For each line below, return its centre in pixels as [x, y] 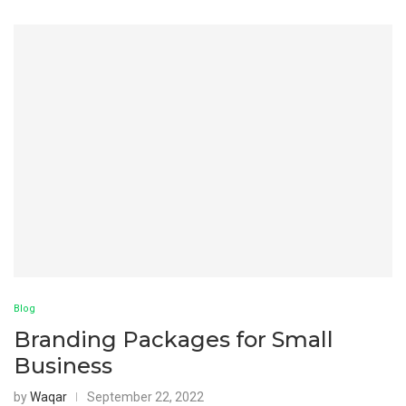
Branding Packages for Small [174, 339]
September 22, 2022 [145, 396]
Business [63, 365]
